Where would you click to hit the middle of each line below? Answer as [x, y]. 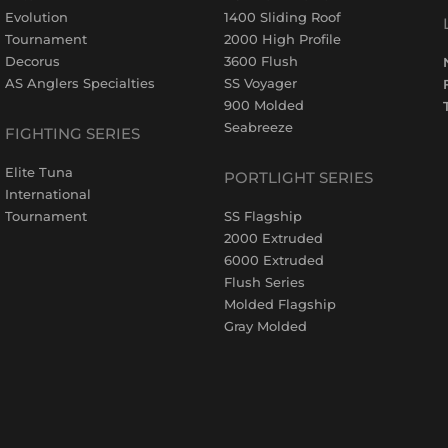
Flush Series [264, 281]
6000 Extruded [273, 259]
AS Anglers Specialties [79, 82]
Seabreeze [258, 126]
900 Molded [263, 104]
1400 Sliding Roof [282, 16]
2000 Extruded [273, 237]
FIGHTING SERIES [72, 133]
